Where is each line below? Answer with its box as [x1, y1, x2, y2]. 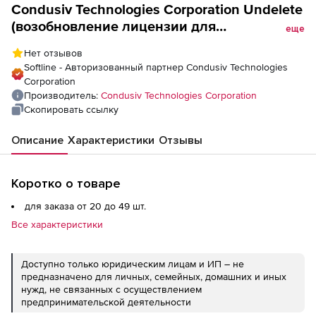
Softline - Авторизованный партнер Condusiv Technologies [24, 61, 288, 73]
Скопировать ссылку [24, 104, 119, 115]
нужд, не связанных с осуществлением [21, 284, 202, 295]
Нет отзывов [24, 47, 83, 59]
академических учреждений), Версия [11, 35, 262, 51]
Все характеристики [11, 219, 103, 230]
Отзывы [159, 133, 202, 147]
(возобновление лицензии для [11, 18, 216, 34]
